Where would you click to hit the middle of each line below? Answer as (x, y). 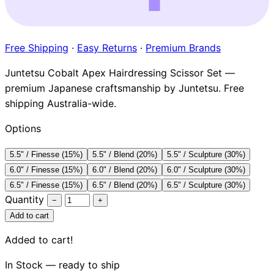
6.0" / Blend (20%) (125, 169)
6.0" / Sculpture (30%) (206, 169)
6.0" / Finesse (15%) (46, 169)
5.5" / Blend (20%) (125, 154)
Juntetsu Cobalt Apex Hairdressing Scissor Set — (120, 72)
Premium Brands (183, 47)
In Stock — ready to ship (62, 265)
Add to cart (29, 215)
